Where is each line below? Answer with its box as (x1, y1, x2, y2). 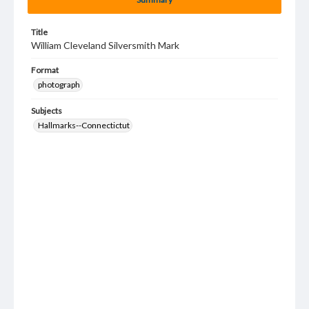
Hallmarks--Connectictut (38, 120, 130, 130)
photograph (38, 79, 80, 90)
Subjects (31, 106, 62, 116)
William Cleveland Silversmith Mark (31, 39, 179, 51)
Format (31, 65, 59, 75)
